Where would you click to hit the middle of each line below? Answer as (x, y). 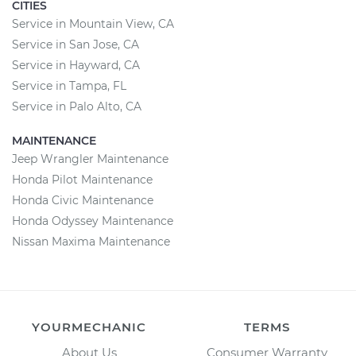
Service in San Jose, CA (75, 44)
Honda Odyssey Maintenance (93, 221)
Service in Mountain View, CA (93, 24)
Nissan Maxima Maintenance (91, 242)
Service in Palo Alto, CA (77, 106)
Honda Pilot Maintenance (82, 180)
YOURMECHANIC (89, 327)
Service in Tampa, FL (69, 86)
